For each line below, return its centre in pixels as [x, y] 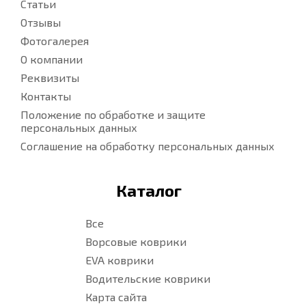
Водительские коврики [148, 279]
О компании [52, 59]
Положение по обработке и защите [113, 115]
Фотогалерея [55, 41]
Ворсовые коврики [136, 242]
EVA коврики [120, 260]
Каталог [149, 191]
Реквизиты [50, 78]
